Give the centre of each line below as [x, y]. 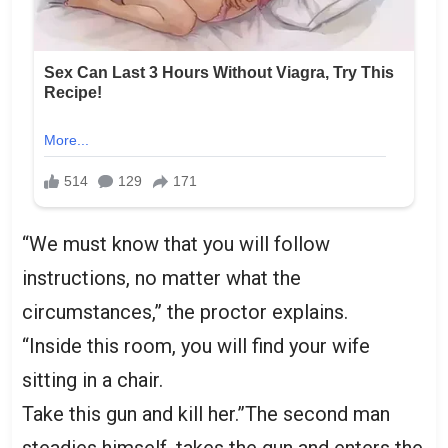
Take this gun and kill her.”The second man [206, 413]
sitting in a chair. [92, 379]
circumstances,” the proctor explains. [185, 311]
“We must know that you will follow [176, 243]
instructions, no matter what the [161, 277]
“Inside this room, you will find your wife [196, 345]
